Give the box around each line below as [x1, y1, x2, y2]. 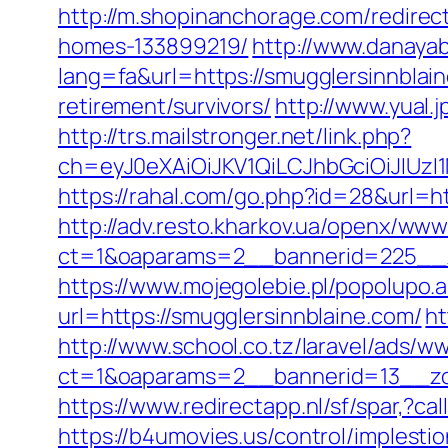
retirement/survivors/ [58, 91, 271, 121]
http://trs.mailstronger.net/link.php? [58, 121, 412, 151]
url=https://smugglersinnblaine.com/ [58, 301, 422, 331]
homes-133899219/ [58, 31, 249, 61]
